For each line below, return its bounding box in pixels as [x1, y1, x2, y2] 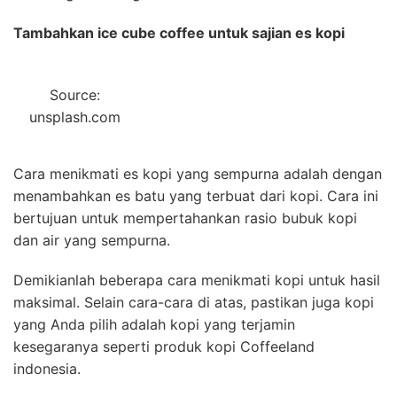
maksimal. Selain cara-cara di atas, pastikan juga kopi [13, 292, 374, 311]
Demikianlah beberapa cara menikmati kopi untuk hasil [13, 270, 380, 289]
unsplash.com [29, 107, 121, 126]
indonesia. [13, 359, 81, 378]
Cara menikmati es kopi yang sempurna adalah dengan [13, 164, 382, 183]
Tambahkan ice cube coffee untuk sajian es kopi [13, 23, 345, 42]
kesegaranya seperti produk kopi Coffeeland [13, 337, 315, 355]
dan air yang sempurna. [13, 230, 170, 249]
